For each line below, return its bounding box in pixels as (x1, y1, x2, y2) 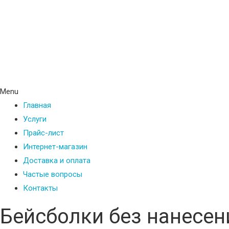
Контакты (23, 183, 58, 193)
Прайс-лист (23, 128, 64, 138)
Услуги (23, 114, 47, 124)
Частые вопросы (23, 169, 82, 179)
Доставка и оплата (23, 155, 90, 165)
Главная (23, 100, 51, 110)
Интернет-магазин (23, 142, 87, 151)
